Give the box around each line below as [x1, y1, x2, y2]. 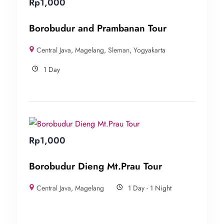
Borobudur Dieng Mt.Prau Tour [29, 159, 162, 173]
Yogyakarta [133, 44, 166, 55]
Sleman [108, 44, 130, 55]
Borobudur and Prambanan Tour [29, 21, 166, 35]
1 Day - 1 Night [128, 182, 172, 193]
